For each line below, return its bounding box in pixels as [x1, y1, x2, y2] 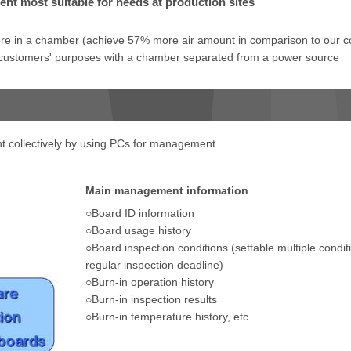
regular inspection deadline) [85, 259, 223, 271]
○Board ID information [85, 207, 194, 219]
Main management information [85, 185, 248, 197]
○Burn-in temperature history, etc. [85, 310, 251, 323]
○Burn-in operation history [85, 276, 214, 288]
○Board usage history [85, 224, 191, 237]
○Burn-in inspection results [85, 293, 217, 306]
